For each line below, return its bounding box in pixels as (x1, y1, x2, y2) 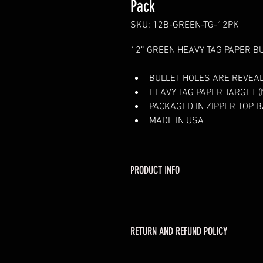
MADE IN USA (149, 115, 204, 127)
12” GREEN (130, 45, 177, 56)
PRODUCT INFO (130, 164, 180, 177)
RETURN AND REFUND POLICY (130, 225, 227, 238)
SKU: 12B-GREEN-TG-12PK (130, 19, 239, 31)
